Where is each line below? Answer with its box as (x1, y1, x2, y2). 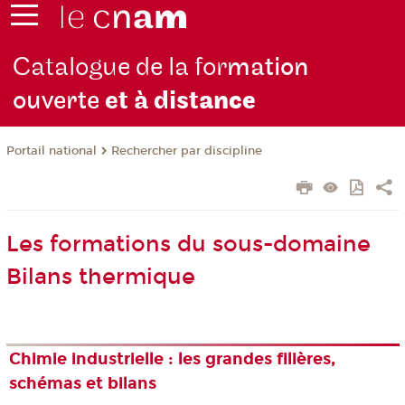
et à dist (105, 85, 200, 118)
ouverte (13, 85, 106, 118)
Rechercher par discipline (110, 144, 262, 159)
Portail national (5, 144, 97, 159)
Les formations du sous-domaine (5, 231, 371, 258)
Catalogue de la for (13, 52, 228, 84)
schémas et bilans (9, 373, 157, 394)
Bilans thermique (5, 264, 195, 290)
